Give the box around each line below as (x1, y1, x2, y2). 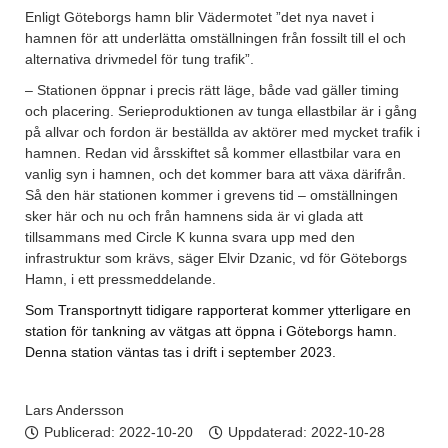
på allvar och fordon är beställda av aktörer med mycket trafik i (25, 124, 420, 141)
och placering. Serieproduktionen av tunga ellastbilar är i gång (25, 103, 417, 120)
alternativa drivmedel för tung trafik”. (25, 51, 258, 68)
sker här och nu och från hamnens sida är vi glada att (25, 208, 363, 225)
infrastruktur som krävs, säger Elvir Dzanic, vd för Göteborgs (25, 250, 407, 267)
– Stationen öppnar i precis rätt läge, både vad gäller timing (25, 82, 399, 99)
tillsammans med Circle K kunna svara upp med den (25, 229, 355, 246)
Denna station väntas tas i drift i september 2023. (25, 344, 336, 361)
